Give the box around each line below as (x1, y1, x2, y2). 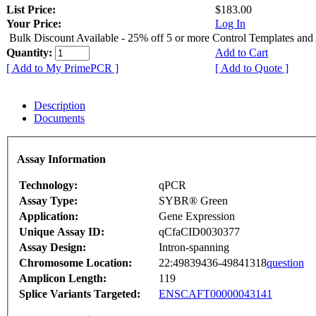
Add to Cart (215, 47, 268, 59)
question (267, 256, 304, 269)
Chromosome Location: (19, 256, 132, 269)
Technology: (19, 178, 78, 191)
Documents (34, 112, 85, 125)
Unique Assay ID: (19, 225, 104, 238)
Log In (215, 18, 245, 30)
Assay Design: (19, 241, 86, 253)
